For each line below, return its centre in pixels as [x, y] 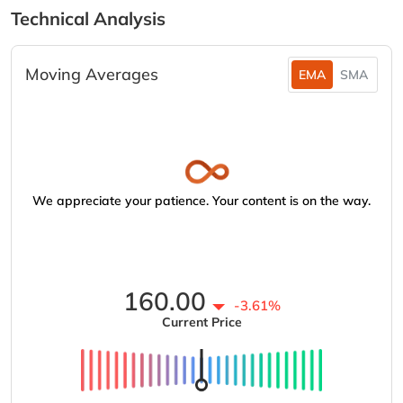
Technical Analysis [88, 18]
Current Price [201, 322]
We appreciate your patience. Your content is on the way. [201, 201]
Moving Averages [92, 74]
